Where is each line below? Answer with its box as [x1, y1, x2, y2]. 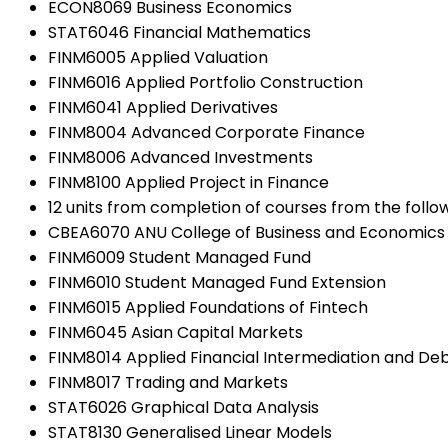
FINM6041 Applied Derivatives [48, 95, 278, 119]
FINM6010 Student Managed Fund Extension [48, 270, 386, 294]
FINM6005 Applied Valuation [48, 45, 268, 69]
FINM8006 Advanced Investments [48, 145, 313, 169]
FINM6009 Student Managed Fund [48, 245, 311, 269]
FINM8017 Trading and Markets [48, 370, 288, 394]
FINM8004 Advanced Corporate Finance [48, 120, 365, 144]
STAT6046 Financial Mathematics [48, 20, 311, 44]
